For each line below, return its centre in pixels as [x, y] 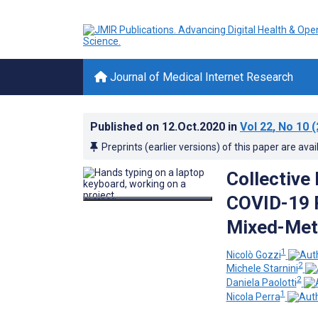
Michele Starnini [262, 269]
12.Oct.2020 [195, 127]
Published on [126, 127]
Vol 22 [256, 127]
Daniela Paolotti [261, 282]
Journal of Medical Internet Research [200, 77]
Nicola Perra [253, 296]
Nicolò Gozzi [253, 254]
